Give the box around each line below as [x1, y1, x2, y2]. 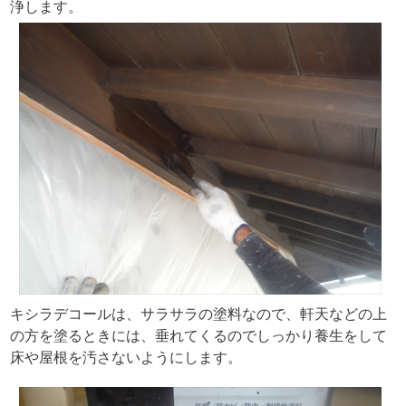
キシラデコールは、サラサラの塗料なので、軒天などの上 [9, 305, 387, 322]
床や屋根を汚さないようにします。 [9, 349, 242, 365]
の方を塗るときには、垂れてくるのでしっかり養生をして [9, 327, 387, 343]
